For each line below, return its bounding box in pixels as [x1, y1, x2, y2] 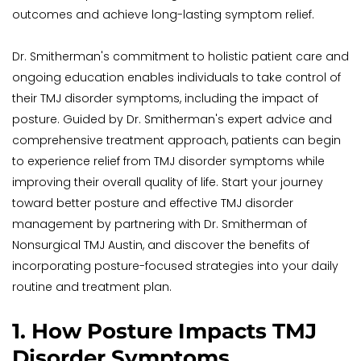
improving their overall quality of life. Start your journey [12, 174, 323, 191]
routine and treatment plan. [12, 279, 172, 296]
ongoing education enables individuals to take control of [12, 69, 341, 86]
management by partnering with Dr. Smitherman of [12, 216, 307, 233]
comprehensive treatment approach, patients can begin [12, 132, 341, 149]
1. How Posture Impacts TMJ [12, 318, 317, 345]
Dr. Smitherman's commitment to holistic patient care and [12, 48, 349, 65]
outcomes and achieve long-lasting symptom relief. [12, 6, 314, 23]
